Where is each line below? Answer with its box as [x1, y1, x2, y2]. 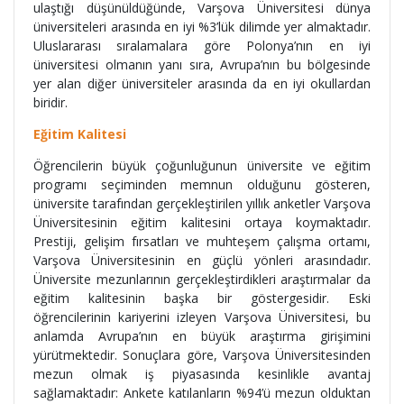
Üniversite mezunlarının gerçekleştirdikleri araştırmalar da [33, 270, 371, 288]
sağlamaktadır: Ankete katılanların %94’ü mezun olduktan [33, 383, 371, 401]
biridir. [33, 93, 68, 111]
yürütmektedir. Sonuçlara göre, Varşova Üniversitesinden [33, 345, 371, 363]
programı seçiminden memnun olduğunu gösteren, [33, 175, 371, 193]
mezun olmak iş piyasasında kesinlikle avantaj [33, 364, 371, 382]
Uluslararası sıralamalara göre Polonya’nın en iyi [33, 36, 371, 54]
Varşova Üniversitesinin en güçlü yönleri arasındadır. [33, 251, 371, 269]
